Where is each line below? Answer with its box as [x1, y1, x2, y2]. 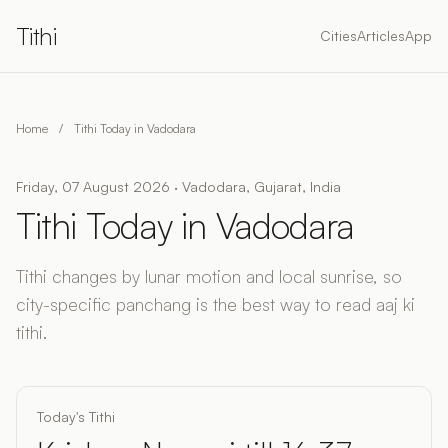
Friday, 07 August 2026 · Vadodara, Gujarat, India [16, 178, 341, 195]
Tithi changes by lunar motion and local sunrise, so [16, 265, 402, 287]
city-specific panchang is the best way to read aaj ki [16, 293, 415, 315]
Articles [357, 27, 405, 44]
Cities [320, 27, 357, 44]
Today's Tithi [37, 408, 115, 425]
